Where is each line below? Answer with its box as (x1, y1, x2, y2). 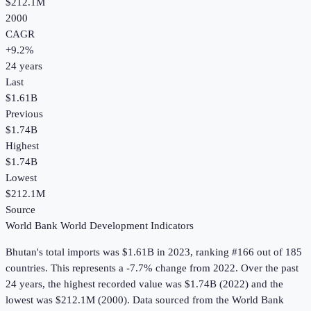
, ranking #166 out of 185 (190, 246, 302, 258)
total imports (46, 246, 100, 258)
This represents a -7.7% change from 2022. (48, 262, 238, 274)
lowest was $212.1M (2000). (6, 294, 130, 306)
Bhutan (6, 246, 37, 258)
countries (6, 262, 45, 274)
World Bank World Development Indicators (6, 220, 194, 232)
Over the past (238, 262, 299, 274)
